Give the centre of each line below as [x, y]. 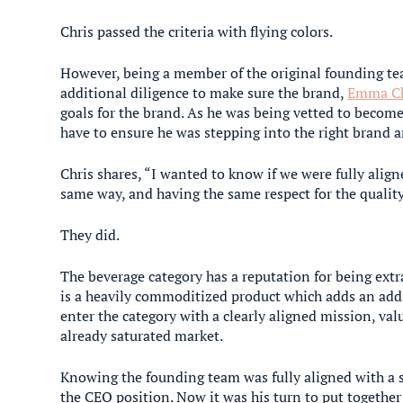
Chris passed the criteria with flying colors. [198, 31]
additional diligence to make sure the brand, [204, 93]
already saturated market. [143, 336]
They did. [90, 235]
